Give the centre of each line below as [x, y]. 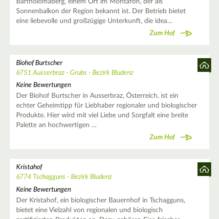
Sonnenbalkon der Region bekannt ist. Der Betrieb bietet [101, 11]
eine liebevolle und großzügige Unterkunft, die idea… [94, 21]
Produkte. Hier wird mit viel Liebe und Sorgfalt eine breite [102, 116]
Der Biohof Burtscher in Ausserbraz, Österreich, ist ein [97, 96]
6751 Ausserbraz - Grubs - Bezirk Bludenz [75, 73]
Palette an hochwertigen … [56, 125]
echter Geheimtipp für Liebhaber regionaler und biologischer [106, 106]
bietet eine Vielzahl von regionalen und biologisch [89, 210]
